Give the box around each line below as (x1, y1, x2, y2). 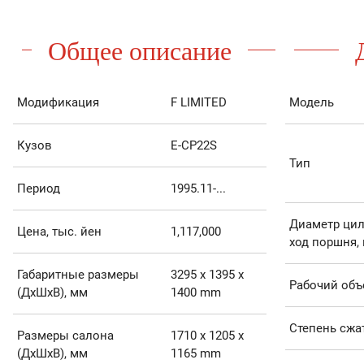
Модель (288, 95, 334, 110)
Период (16, 181, 60, 197)
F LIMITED (170, 95, 227, 110)
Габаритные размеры (16, 267, 139, 283)
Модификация (16, 95, 99, 110)
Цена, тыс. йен (16, 224, 102, 240)
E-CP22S (170, 138, 217, 154)
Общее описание (47, 32, 232, 67)
